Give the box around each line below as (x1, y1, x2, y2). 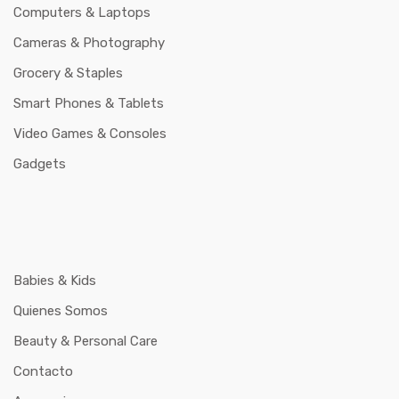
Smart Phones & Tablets (13, 95, 164, 112)
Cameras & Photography (13, 35, 165, 52)
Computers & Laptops (13, 4, 151, 21)
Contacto (13, 363, 73, 380)
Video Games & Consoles (13, 126, 167, 142)
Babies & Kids (13, 273, 96, 289)
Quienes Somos (13, 303, 108, 320)
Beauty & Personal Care (13, 333, 158, 350)
